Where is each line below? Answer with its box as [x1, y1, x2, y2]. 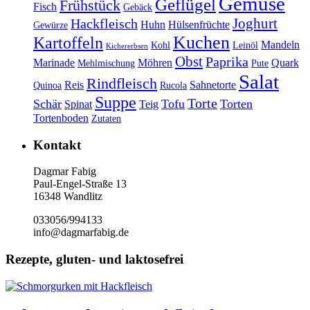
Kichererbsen [106, 42, 148, 51]
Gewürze [33, 20, 68, 31]
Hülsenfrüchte [168, 19, 230, 31]
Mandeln [261, 39, 300, 51]
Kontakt [33, 137, 81, 152]
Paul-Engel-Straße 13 [33, 178, 127, 190]
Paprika [206, 54, 248, 70]
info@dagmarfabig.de [33, 226, 129, 239]
